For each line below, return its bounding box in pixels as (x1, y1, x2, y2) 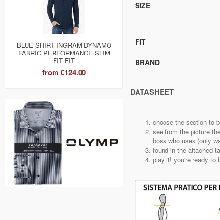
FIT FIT (53, 56, 75, 66)
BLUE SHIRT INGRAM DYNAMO (16, 40, 111, 50)
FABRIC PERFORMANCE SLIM (18, 48, 110, 58)
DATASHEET (130, 86, 174, 98)
